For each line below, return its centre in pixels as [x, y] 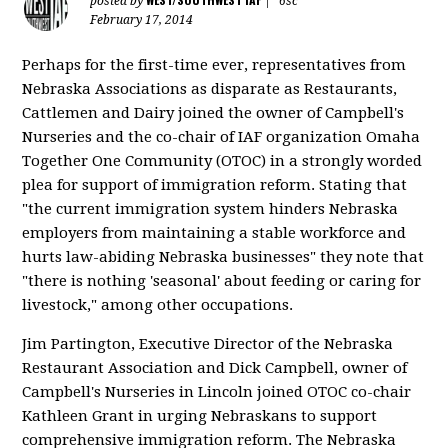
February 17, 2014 [142, 20]
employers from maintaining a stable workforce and [214, 233]
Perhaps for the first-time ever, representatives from [214, 65]
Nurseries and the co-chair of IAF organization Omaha [221, 137]
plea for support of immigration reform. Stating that [215, 185]
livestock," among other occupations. [158, 305]
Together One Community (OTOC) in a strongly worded [222, 161]
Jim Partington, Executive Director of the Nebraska [208, 344]
